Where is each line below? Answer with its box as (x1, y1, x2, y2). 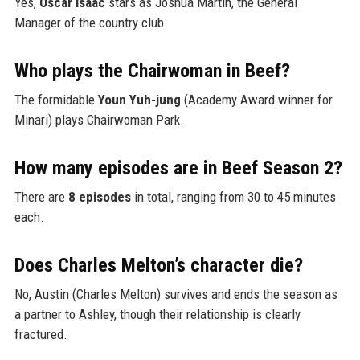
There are (14, 189, 68, 206)
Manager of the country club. (14, 14, 168, 31)
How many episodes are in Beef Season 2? (14, 157, 342, 180)
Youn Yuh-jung (97, 92, 181, 108)
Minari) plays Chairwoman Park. (14, 112, 184, 129)
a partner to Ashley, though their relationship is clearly (14, 306, 301, 323)
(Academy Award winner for (180, 92, 333, 108)
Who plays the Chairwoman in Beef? (14, 59, 290, 83)
